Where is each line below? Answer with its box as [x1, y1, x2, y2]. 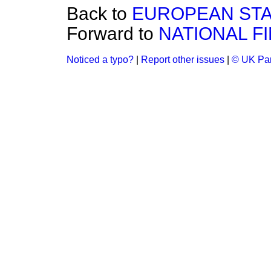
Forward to [67, 24, 158, 44]
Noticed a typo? [67, 54, 134, 65]
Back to [67, 4, 132, 24]
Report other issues [141, 54, 224, 65]
